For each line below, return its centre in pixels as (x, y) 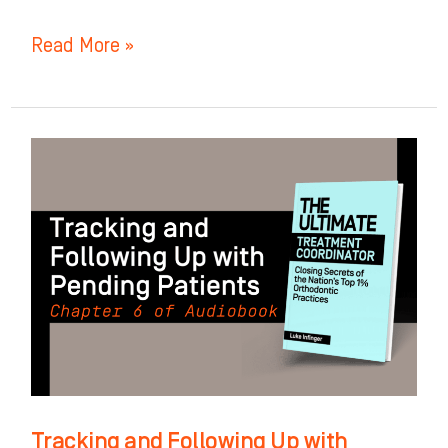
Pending (63, 302)
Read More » (82, 46)
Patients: (67, 332)
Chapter (62, 362)
